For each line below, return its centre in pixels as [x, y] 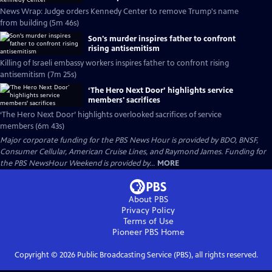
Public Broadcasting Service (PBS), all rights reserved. [166, 255]
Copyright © [37, 255]
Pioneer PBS [135, 232]
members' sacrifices [124, 100]
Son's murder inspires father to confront [162, 39]
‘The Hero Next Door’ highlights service [161, 90]
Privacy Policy [148, 210]
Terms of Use [148, 221]
